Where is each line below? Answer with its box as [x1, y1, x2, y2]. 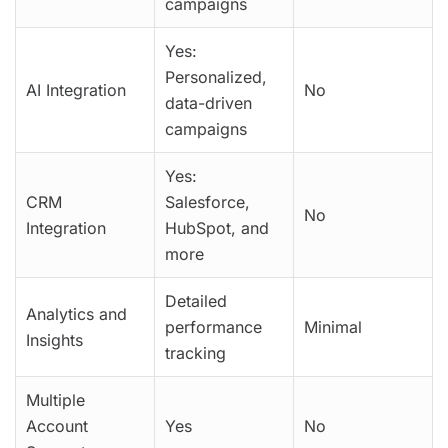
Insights [26, 329, 83, 350]
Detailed [165, 290, 227, 311]
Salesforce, [165, 191, 250, 212]
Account [26, 415, 88, 436]
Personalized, [165, 66, 267, 87]
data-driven [165, 92, 252, 113]
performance [165, 316, 262, 337]
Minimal [304, 316, 362, 337]
